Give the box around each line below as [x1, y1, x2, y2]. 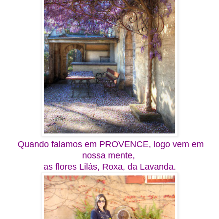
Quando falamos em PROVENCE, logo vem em [17, 139, 204, 149]
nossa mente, [82, 150, 137, 160]
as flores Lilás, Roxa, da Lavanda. [43, 161, 176, 172]
